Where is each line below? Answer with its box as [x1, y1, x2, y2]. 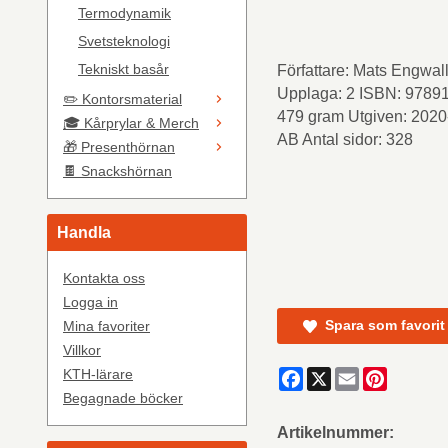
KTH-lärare [63, 365, 133, 382]
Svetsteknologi [78, 32, 170, 49]
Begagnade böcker [63, 389, 183, 406]
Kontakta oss [63, 269, 145, 286]
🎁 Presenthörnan [63, 138, 175, 155]
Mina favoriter [63, 317, 150, 334]
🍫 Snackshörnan [63, 162, 172, 179]
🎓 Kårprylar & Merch [63, 114, 199, 131]
